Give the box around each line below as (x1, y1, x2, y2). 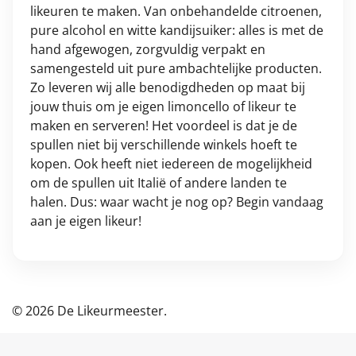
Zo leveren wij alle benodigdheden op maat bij (30, 79, 305, 97)
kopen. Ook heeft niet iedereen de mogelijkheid (30, 155, 312, 173)
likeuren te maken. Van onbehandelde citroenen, (30, 2, 322, 21)
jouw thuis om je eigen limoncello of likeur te (30, 98, 296, 116)
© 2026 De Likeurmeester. (12, 302, 167, 320)
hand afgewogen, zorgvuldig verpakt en (30, 41, 265, 59)
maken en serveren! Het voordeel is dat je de (30, 117, 297, 135)
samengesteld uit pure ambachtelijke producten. (30, 60, 322, 78)
